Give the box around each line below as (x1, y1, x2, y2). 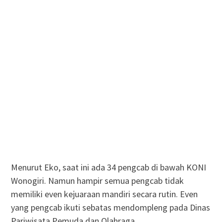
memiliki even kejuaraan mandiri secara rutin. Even (10, 188, 198, 200)
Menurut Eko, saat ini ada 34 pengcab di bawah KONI (10, 161, 206, 173)
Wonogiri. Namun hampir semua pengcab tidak (10, 174, 184, 186)
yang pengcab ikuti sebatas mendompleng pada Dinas (10, 201, 210, 213)
